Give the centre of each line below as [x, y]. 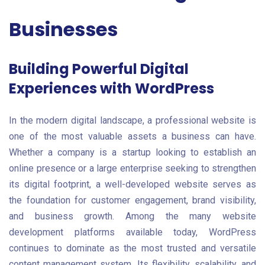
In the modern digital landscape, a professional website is [132, 120]
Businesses [63, 29]
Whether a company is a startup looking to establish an [132, 152]
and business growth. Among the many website [132, 216]
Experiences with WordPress [112, 88]
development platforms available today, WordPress [132, 232]
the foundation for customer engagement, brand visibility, [132, 200]
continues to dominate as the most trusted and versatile [132, 248]
